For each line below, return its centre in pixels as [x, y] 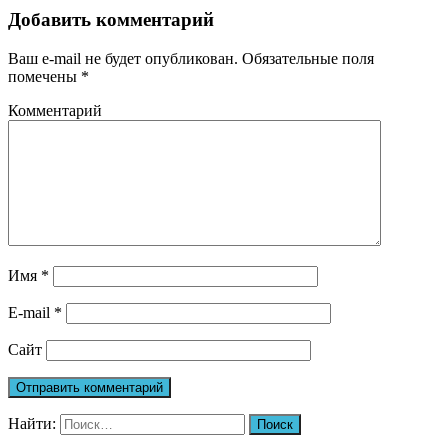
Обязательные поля [306, 58]
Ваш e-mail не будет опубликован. [123, 58]
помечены [44, 76]
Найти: [32, 423]
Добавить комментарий [111, 20]
